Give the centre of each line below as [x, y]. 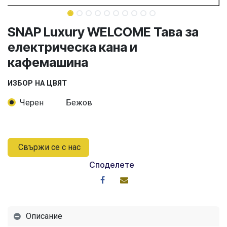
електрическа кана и [72, 47]
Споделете [112, 165]
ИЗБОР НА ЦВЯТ [37, 84]
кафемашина [48, 63]
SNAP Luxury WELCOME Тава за [103, 32]
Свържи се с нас [48, 147]
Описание [44, 216]
